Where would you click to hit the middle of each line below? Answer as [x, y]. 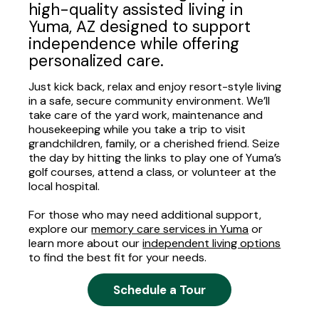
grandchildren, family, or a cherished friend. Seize [155, 143]
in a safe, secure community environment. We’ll [150, 100]
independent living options [212, 243]
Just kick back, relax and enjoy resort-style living [155, 86]
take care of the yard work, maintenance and [146, 115]
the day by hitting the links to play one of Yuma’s [155, 157]
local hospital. [64, 186]
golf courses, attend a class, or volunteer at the [153, 172]
